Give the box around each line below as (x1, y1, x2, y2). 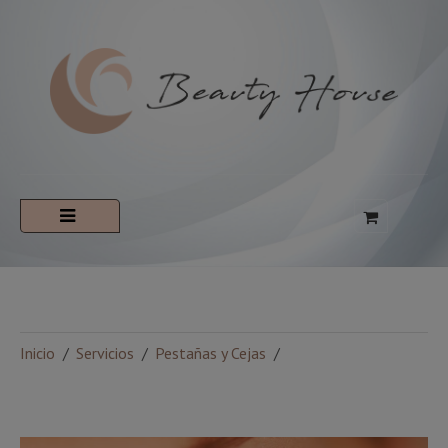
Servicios (76, 343, 134, 364)
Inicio (20, 343, 55, 364)
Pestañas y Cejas (155, 343, 266, 364)
